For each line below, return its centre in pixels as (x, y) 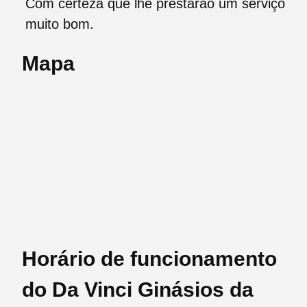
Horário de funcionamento (149, 259)
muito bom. (60, 24)
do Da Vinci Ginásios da (138, 290)
